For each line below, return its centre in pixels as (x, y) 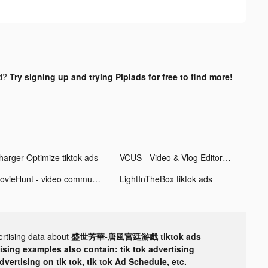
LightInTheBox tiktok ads (166, 179)
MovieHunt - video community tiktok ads (96, 179)
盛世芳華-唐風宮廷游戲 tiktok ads (136, 236)
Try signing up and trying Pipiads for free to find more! (121, 76)
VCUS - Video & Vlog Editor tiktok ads (226, 157)
